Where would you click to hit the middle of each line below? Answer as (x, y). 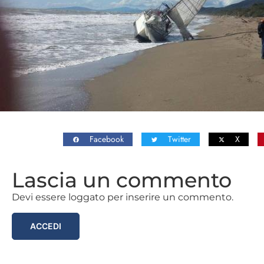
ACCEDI (46, 226)
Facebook (106, 139)
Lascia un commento (122, 180)
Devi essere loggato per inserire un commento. (123, 197)
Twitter (179, 139)
